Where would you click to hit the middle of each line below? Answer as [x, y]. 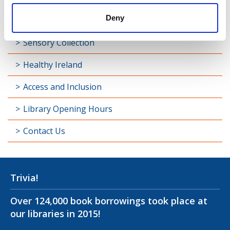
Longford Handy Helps [67, 20]
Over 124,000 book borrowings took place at [109, 200]
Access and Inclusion [62, 87]
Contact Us [44, 131]
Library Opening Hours [68, 109]
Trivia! [24, 177]
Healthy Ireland [53, 64]
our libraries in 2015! [55, 213]
